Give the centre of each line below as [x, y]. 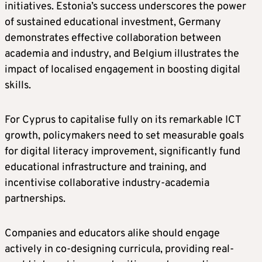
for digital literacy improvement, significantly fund [123, 152]
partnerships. [35, 199]
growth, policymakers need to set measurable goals [124, 136]
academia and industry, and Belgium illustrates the [122, 54]
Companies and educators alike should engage [112, 234]
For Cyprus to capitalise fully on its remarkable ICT [123, 120]
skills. [18, 86]
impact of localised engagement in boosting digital [123, 70]
